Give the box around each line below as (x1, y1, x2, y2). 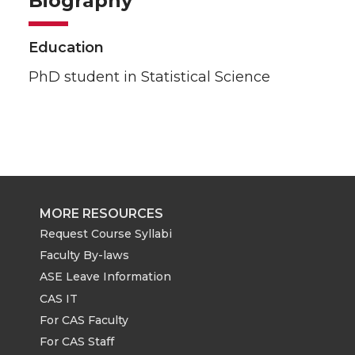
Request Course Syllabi (40, 226, 172, 241)
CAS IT (40, 291, 78, 306)
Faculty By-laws (40, 248, 129, 263)
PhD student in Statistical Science (29, 68, 270, 86)
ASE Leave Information (40, 269, 171, 284)
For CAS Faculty (40, 313, 128, 328)
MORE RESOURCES (40, 205, 163, 221)
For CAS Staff (40, 334, 114, 349)
